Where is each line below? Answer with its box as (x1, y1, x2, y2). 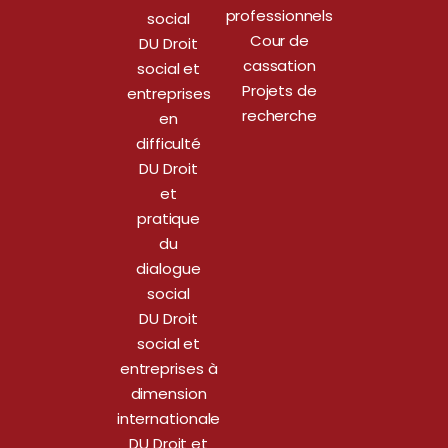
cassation (242, 55, 316, 77)
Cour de (249, 30, 310, 52)
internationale (116, 408, 221, 430)
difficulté (136, 133, 202, 155)
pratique (136, 208, 201, 230)
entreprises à (119, 358, 218, 380)
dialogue (136, 258, 201, 280)
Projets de (241, 80, 317, 102)
